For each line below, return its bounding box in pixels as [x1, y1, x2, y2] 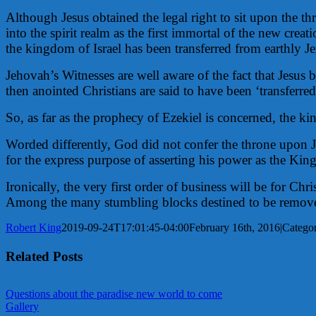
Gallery [6, 300, 39, 312]
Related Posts [6, 248, 83, 264]
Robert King [6, 221, 61, 233]
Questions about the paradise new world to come [6, 287, 222, 300]
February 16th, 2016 [189, 221, 280, 233]
